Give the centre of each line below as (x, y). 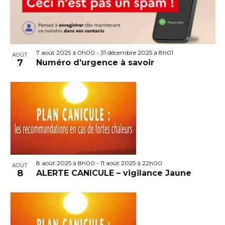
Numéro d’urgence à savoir (95, 62)
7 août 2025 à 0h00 (65, 52)
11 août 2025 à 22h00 (131, 163)
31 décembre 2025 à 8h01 (137, 52)
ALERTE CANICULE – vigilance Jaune (114, 173)
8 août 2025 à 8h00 (65, 163)
